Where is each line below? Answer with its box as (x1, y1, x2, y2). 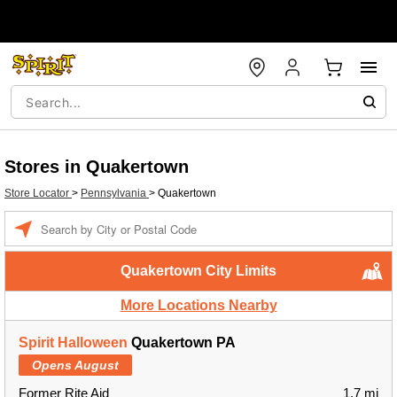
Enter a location (40, 214, 115, 226)
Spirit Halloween (19, 335, 128, 350)
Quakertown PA (128, 335, 236, 350)
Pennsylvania (81, 187, 149, 199)
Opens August (32, 358, 119, 372)
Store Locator (4, 187, 72, 199)
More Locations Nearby (120, 298, 277, 313)
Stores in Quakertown (4, 157, 189, 176)
